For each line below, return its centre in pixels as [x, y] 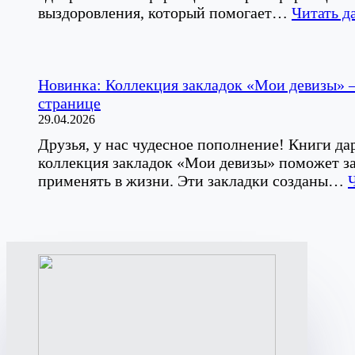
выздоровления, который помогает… [165, 12]
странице [69, 103]
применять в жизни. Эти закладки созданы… [193, 180]
